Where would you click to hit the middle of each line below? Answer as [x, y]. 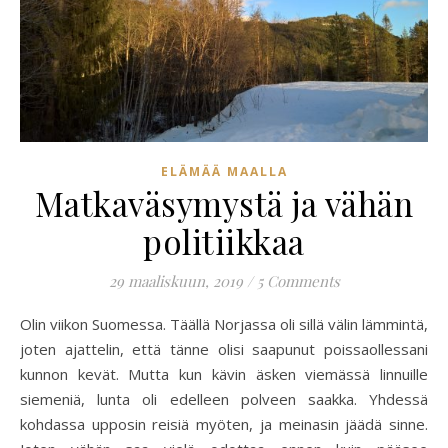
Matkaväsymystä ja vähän [224, 203]
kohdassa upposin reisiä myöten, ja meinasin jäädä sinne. [224, 424]
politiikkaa [224, 241]
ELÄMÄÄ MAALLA [224, 172]
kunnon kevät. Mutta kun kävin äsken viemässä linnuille [224, 374]
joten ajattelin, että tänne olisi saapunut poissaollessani [224, 349]
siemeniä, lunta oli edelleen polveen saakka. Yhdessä [224, 399]
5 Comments [298, 281]
